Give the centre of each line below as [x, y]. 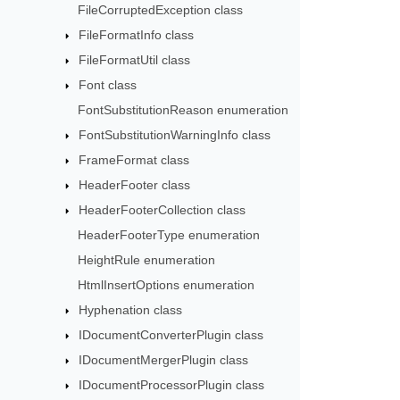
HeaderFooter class [135, 184]
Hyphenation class [131, 309]
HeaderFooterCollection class [162, 209]
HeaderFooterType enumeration [169, 234]
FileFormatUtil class [135, 59]
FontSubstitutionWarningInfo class [175, 134]
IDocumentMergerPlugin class [164, 359]
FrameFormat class [134, 159]
